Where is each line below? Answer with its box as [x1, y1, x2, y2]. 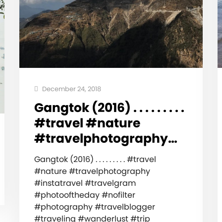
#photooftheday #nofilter [34, 189, 135, 201]
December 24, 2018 [40, 84, 101, 94]
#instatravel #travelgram [34, 177, 136, 189]
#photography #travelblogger [34, 201, 155, 213]
